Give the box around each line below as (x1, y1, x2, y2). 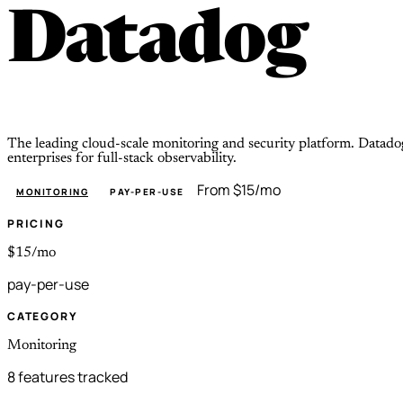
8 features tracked (7, 366, 128, 387)
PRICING (7, 215, 65, 231)
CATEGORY (7, 308, 78, 324)
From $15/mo (196, 179, 281, 200)
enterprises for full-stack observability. (7, 150, 237, 166)
